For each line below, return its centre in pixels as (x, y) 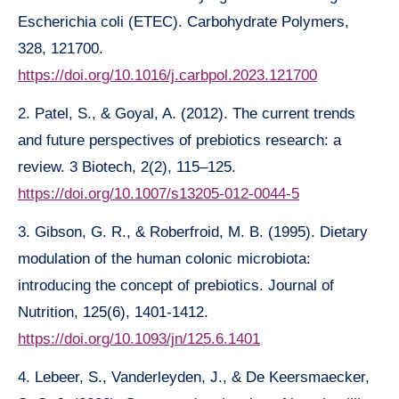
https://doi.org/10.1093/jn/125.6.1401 (139, 339)
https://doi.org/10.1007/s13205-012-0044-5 (159, 194)
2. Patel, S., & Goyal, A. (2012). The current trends (187, 114)
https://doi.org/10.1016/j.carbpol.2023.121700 (167, 76)
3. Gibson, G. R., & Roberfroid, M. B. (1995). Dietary (193, 232)
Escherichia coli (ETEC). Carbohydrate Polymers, (183, 22)
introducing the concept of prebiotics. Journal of (176, 286)
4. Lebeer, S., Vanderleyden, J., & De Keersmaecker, (194, 378)
